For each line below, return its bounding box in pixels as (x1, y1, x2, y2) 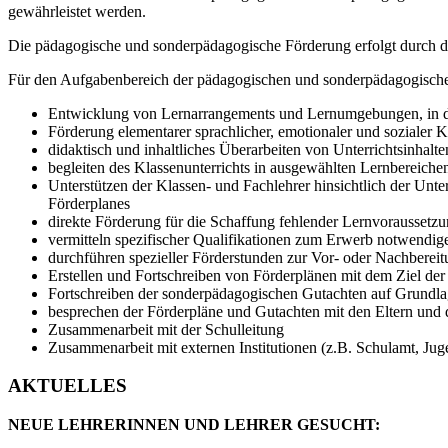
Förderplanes (48, 194, 130, 212)
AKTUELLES (8, 375, 127, 397)
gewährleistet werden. (8, 2, 146, 20)
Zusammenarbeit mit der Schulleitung (48, 320, 284, 338)
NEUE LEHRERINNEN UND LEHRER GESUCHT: (8, 416, 380, 434)
